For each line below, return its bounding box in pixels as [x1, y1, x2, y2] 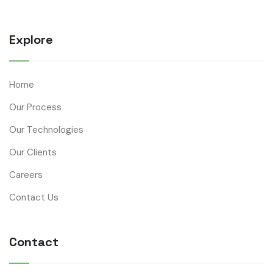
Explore [9, 32, 53, 48]
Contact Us [9, 191, 58, 204]
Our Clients [9, 146, 57, 159]
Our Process [9, 101, 62, 114]
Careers [9, 169, 43, 182]
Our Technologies [9, 124, 83, 136]
